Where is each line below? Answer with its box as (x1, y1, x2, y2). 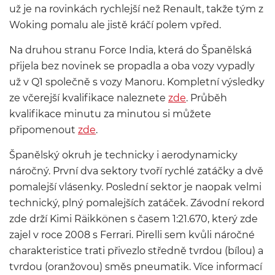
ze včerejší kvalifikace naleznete (9, 92, 168, 104)
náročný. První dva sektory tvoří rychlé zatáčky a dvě (9, 165, 263, 177)
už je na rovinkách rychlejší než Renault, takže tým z (9, 3, 263, 15)
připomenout (9, 124, 78, 136)
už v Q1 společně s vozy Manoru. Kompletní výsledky (9, 76, 265, 88)
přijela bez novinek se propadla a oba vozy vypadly (9, 60, 255, 72)
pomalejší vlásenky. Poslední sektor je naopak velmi (9, 181, 261, 193)
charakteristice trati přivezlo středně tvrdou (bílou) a (9, 245, 263, 257)
